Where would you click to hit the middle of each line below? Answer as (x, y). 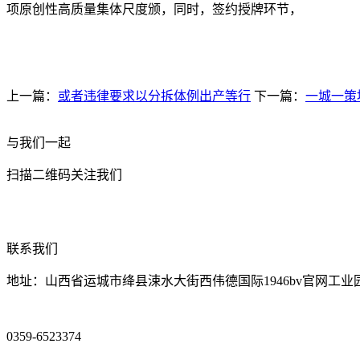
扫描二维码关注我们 (64, 175)
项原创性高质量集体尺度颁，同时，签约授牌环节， (154, 9)
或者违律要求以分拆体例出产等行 (154, 96)
